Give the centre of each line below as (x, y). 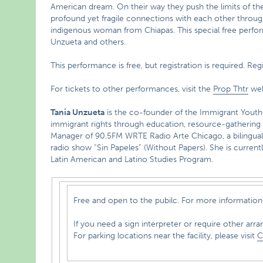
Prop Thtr (231, 89)
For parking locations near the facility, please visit (166, 235)
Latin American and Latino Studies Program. (132, 159)
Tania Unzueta (78, 112)
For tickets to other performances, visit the (132, 89)
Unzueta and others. (88, 42)
